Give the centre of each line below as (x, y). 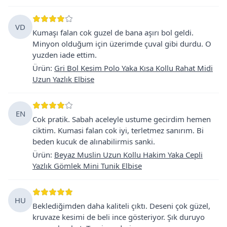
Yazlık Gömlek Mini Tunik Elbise (87, 165)
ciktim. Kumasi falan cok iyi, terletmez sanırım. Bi (118, 130)
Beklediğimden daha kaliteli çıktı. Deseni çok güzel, (121, 205)
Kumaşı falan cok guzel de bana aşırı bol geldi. (113, 32)
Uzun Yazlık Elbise (63, 79)
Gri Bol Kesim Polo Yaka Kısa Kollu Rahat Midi (134, 68)
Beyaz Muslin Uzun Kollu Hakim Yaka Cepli (128, 154)
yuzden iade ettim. (65, 54)
